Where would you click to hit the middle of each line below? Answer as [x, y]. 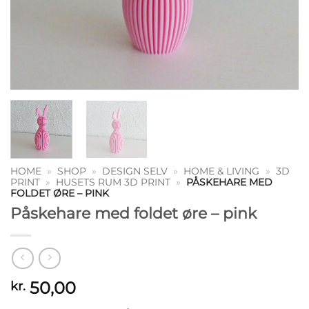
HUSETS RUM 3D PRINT [113, 182]
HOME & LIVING [222, 171]
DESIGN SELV [135, 171]
